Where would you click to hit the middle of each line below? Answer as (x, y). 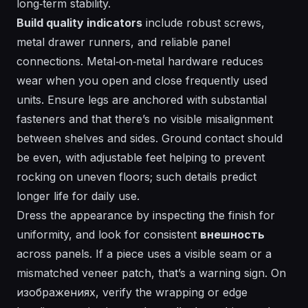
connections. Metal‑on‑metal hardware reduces (140, 62)
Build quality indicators (79, 23)
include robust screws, (203, 23)
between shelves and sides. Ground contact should (150, 139)
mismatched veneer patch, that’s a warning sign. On (151, 273)
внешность (232, 235)
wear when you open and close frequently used (142, 81)
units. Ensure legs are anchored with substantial (142, 100)
